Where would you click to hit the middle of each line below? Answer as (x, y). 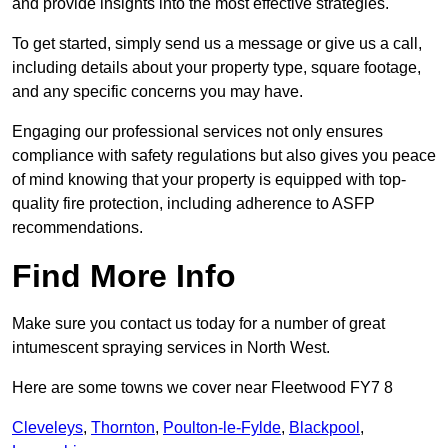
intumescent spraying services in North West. (171, 348)
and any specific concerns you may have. (157, 92)
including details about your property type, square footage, (216, 68)
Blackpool (324, 428)
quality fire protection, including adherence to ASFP (193, 204)
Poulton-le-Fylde (222, 428)
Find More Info (124, 276)
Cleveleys (47, 428)
